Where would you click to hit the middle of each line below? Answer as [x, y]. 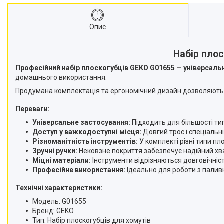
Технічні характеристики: [59, 188]
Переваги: [33, 109]
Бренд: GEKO [53, 211]
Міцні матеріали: [62, 160]
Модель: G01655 [59, 201]
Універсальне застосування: [81, 122]
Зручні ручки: [55, 151]
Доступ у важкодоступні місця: [87, 132]
